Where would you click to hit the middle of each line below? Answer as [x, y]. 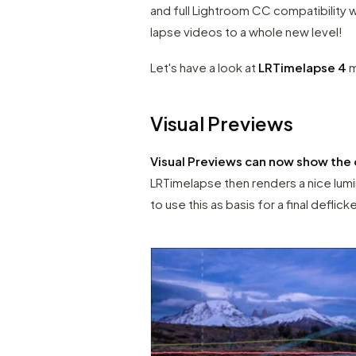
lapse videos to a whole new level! [247, 31]
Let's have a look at [203, 67]
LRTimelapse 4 [302, 67]
